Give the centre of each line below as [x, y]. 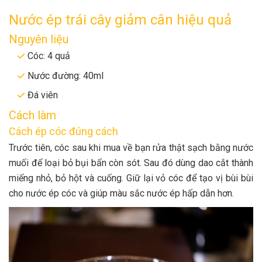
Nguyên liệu [39, 39]
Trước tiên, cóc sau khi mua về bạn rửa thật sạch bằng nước [131, 147]
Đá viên [43, 95]
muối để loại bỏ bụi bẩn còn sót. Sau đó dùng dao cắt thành [131, 163]
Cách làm [32, 115]
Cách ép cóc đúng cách [63, 131]
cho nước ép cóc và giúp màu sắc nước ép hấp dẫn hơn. [121, 193]
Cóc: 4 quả [49, 56]
